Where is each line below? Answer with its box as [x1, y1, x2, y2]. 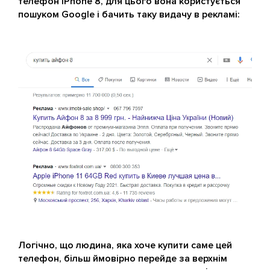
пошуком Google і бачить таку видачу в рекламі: [18, 8, 240, 21]
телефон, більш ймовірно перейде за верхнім [18, 253, 227, 265]
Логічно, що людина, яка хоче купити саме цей [18, 239, 232, 252]
